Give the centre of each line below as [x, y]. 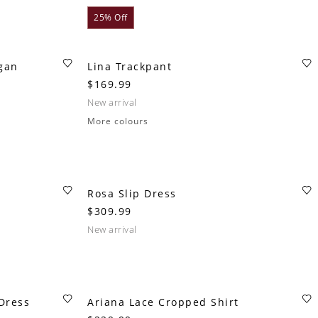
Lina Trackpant [130, 66]
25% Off [111, 17]
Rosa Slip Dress [132, 193]
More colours [118, 121]
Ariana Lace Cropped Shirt [163, 302]
